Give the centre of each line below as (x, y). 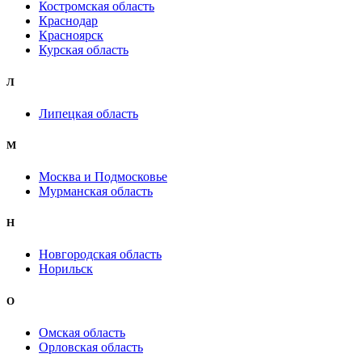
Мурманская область (96, 192)
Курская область (84, 50)
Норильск (66, 269)
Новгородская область (100, 255)
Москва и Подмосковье (103, 177)
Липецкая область (88, 113)
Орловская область (91, 347)
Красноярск (71, 36)
